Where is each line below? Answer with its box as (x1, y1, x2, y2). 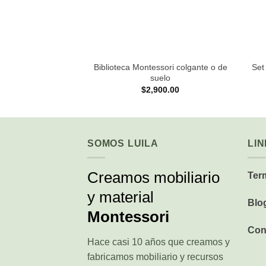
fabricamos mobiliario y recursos (87, 252, 223, 262)
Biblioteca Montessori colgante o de (93, 62, 227, 72)
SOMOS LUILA (87, 138, 159, 148)
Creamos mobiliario (87, 169, 220, 186)
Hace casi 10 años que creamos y (87, 237, 230, 248)
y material (87, 189, 154, 206)
